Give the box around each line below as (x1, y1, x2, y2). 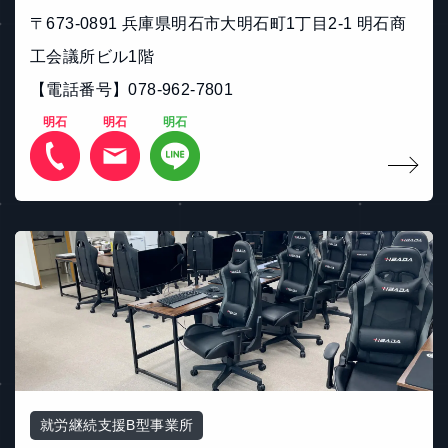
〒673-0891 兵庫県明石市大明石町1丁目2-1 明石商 (30, 15, 406, 33)
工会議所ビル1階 (30, 48, 155, 66)
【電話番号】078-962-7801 (30, 81, 234, 99)
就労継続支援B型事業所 (40, 417, 194, 434)
